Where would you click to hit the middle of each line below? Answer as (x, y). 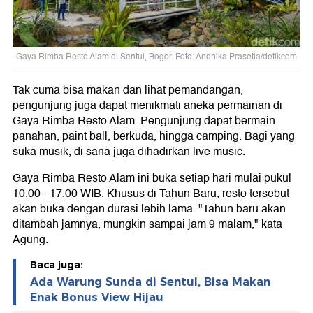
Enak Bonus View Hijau (97, 298)
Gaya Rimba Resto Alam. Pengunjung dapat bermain (144, 121)
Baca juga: (57, 265)
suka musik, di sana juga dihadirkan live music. (129, 152)
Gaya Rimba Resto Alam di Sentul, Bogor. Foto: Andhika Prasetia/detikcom (156, 57)
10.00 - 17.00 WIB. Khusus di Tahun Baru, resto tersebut (151, 194)
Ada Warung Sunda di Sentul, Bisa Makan (150, 282)
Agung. (30, 240)
